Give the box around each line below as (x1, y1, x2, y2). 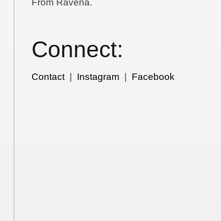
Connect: (32, 37, 124, 62)
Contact (32, 72, 65, 82)
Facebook (132, 72, 175, 82)
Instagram (77, 72, 120, 82)
